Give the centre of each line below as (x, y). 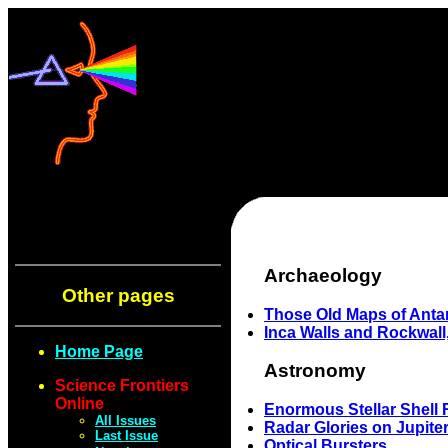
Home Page (99, 352)
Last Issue (126, 436)
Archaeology (323, 275)
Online (79, 404)
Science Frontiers (122, 386)
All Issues (125, 421)
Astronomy (315, 371)
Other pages (118, 295)
